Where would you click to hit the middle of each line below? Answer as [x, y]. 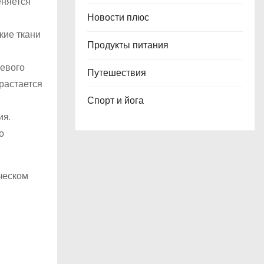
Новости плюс [118, 17]
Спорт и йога [115, 100]
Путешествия [117, 73]
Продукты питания [128, 45]
